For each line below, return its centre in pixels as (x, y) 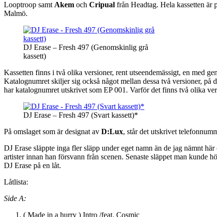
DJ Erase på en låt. (32, 165)
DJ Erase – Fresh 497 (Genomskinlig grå (86, 47)
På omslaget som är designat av (53, 131)
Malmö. (16, 13)
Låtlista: (16, 182)
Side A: (15, 198)
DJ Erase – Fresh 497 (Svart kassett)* (81, 115)
